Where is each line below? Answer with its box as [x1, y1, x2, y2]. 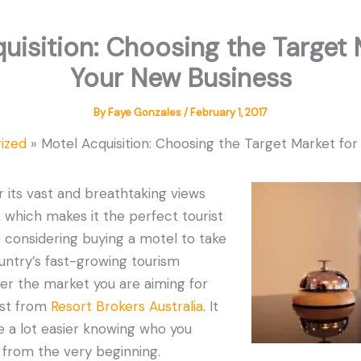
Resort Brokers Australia [50, 297, 203, 316]
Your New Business [69, 61, 292, 96]
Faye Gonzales [108, 106, 184, 120]
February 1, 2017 [190, 106, 268, 120]
